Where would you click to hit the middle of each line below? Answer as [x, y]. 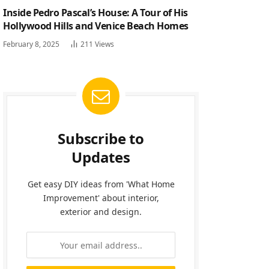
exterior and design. [101, 212]
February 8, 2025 [31, 44]
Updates [101, 157]
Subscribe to [101, 138]
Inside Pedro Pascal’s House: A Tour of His [95, 13]
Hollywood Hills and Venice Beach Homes [96, 26]
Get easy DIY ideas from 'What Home [101, 184]
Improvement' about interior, [101, 198]
